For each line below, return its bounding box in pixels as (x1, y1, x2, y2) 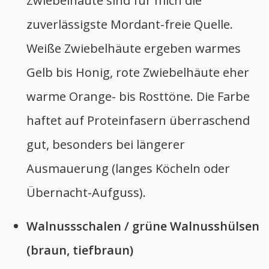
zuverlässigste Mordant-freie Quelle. (26, 16, 233, 32)
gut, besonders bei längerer (26, 136, 185, 153)
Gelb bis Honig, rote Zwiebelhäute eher (26, 64, 249, 80)
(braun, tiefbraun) (26, 241, 133, 258)
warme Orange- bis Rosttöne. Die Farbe (26, 88, 250, 104)
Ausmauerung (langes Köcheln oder (26, 160, 230, 177)
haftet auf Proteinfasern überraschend (26, 112, 250, 128)
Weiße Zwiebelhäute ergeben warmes (26, 40, 241, 56)
